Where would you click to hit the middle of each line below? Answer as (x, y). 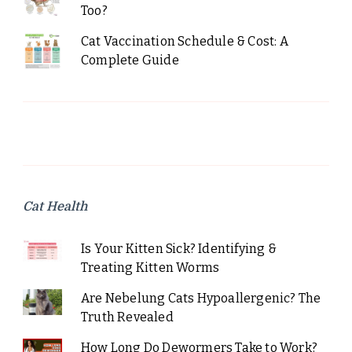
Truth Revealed (127, 317)
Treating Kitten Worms (150, 267)
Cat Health (55, 206)
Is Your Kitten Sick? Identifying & (178, 248)
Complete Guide (130, 60)
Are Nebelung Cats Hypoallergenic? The (201, 298)
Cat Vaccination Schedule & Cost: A (184, 41)
